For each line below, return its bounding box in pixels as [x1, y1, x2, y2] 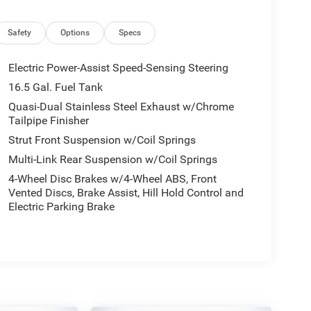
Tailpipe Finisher [8, 114, 89, 128]
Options [60, 28, 90, 38]
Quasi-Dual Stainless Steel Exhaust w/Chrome [8, 100, 234, 114]
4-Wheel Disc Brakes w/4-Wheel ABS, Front [8, 172, 217, 186]
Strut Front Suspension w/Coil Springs [8, 133, 196, 147]
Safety [8, 28, 32, 38]
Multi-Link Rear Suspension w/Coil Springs [8, 153, 217, 167]
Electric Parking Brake [8, 200, 115, 214]
